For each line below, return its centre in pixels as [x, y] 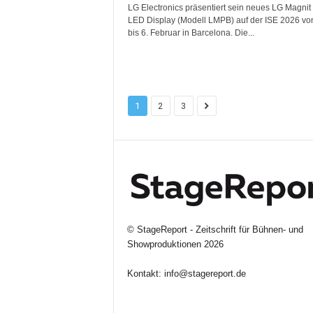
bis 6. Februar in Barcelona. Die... [191, 33]
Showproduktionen [164, 245]
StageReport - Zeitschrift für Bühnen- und [220, 230]
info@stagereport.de [205, 274]
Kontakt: [145, 274]
